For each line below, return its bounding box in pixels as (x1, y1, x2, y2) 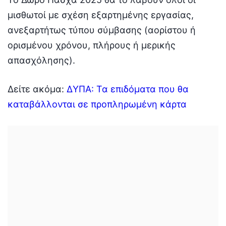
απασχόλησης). (8, 54, 75, 66)
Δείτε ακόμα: (8, 83, 67, 94)
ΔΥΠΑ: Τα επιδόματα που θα (67, 83, 189, 94)
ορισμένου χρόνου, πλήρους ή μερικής (8, 39, 176, 50)
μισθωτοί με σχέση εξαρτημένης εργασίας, (8, 9, 194, 20)
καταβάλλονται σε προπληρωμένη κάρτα (8, 98, 187, 109)
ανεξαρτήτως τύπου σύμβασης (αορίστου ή (8, 24, 196, 35)
